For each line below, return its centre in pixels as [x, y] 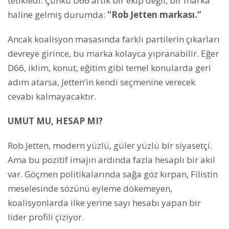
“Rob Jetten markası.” [153, 14]
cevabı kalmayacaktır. [52, 96]
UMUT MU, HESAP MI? [55, 121]
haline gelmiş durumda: [56, 14]
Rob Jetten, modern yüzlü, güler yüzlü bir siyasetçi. [110, 145]
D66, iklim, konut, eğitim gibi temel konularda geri [109, 67]
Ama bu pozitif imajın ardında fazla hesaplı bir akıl [111, 159]
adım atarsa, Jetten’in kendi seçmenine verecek [101, 82]
